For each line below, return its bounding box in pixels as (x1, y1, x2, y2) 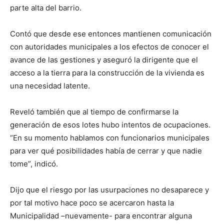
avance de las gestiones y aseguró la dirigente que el (10, 55, 198, 64)
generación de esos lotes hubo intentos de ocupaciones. (10, 120, 210, 129)
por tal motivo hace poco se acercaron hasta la (10, 198, 174, 207)
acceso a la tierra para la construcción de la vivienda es (10, 68, 204, 77)
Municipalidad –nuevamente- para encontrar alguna (10, 211, 192, 220)
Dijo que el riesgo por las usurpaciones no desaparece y (10, 185, 209, 194)
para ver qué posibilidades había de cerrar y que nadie (10, 146, 202, 155)
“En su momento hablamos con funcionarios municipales (10, 133, 209, 142)
